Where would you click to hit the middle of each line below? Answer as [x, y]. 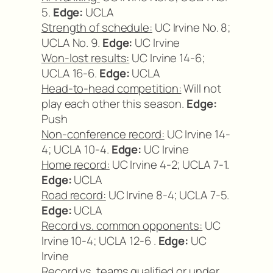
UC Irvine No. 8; [191, 27]
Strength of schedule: [97, 27]
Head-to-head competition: [112, 88]
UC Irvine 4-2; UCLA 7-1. [169, 164]
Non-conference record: [103, 134]
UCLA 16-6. [70, 73]
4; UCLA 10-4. [76, 149]
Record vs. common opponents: [122, 225]
